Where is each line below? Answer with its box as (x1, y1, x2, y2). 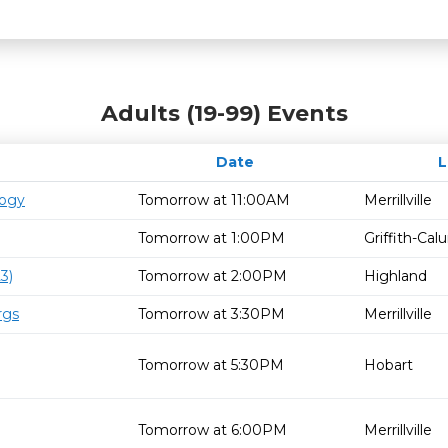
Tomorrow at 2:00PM (138, 267, 287, 285)
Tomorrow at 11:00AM (138, 191, 290, 209)
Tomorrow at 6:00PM (138, 421, 287, 439)
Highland (364, 267, 427, 285)
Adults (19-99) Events (100, 100, 348, 127)
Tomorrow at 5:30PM (138, 356, 284, 374)
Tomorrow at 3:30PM (138, 305, 285, 323)
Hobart (364, 356, 413, 374)
